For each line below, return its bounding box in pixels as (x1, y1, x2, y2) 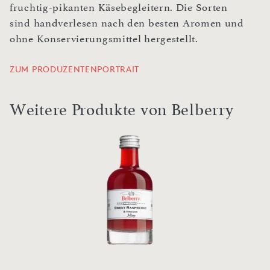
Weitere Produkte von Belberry (10, 101, 234, 120)
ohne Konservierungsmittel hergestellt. (10, 33, 198, 45)
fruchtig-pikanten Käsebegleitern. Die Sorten (10, 1, 228, 14)
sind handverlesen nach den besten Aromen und (10, 17, 244, 30)
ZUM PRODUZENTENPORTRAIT (10, 64, 140, 75)
